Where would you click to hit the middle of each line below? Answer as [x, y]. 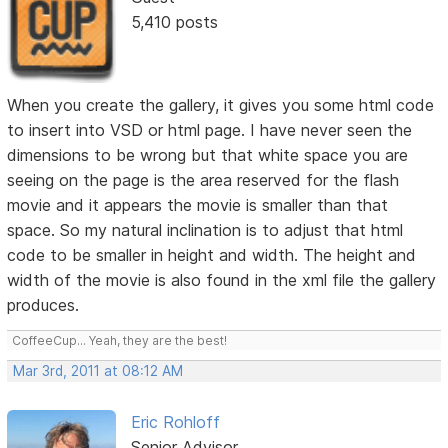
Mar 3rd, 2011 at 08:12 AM [98, 370]
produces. [43, 304]
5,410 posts [174, 22]
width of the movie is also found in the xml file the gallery [222, 279]
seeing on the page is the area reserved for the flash [203, 179]
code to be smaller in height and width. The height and [212, 254]
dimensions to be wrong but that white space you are [208, 154]
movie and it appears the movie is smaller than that [198, 204]
